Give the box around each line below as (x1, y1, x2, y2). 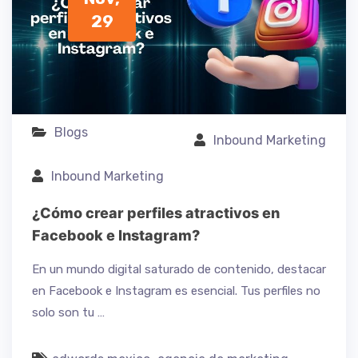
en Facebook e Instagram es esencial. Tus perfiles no (32, 283, 320, 298)
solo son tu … (32, 304, 105, 320)
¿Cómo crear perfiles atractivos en (32, 204, 280, 221)
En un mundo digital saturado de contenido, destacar (32, 261, 326, 276)
